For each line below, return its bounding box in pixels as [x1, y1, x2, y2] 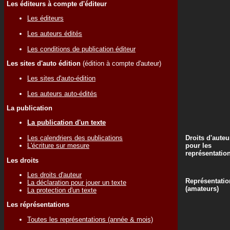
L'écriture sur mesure [27, 142, 89, 150]
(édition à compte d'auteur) [81, 60, 161, 68]
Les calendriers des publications [27, 134, 123, 142]
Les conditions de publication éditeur [27, 45, 136, 53]
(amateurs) [185, 185, 219, 193]
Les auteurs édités [27, 29, 82, 37]
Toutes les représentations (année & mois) [27, 215, 153, 223]
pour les [185, 142, 212, 149]
